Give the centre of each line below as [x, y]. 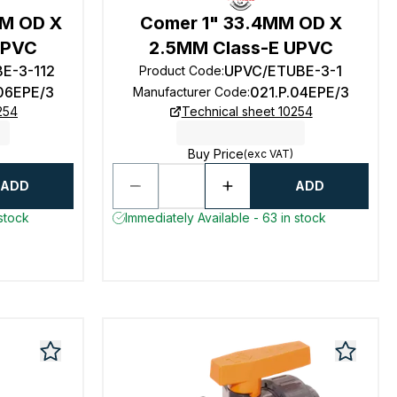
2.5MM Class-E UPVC [241, 48]
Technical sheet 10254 [247, 111]
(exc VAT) [269, 154]
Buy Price [216, 154]
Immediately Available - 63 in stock [226, 218]
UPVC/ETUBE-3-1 [284, 71]
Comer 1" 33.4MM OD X [241, 23]
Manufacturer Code [190, 92]
